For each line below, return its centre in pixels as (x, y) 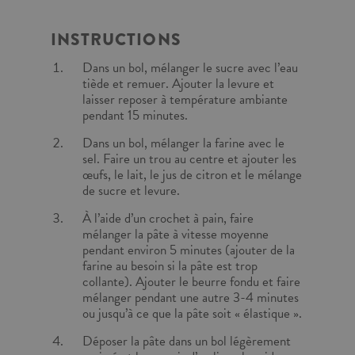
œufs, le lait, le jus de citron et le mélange (192, 175)
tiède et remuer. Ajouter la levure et (178, 84)
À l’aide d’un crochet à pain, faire (168, 218)
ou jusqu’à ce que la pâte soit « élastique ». (192, 313)
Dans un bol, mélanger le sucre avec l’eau (190, 68)
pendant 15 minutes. (135, 115)
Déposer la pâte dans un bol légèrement (187, 341)
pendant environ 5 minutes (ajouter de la (189, 250)
